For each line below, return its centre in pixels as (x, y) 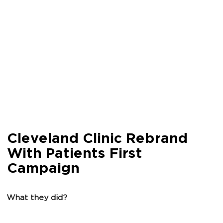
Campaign (43, 169)
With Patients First (74, 154)
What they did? (37, 198)
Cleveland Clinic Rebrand (97, 139)
